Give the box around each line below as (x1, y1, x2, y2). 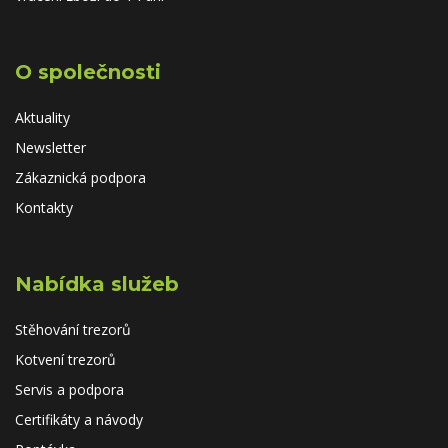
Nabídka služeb (15, 272, 179, 296)
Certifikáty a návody (15, 410, 143, 429)
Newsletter (15, 138, 86, 157)
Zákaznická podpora (15, 168, 146, 187)
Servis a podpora (15, 380, 124, 399)
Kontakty (15, 198, 73, 217)
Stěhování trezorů (15, 320, 131, 339)
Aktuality (15, 108, 70, 127)
